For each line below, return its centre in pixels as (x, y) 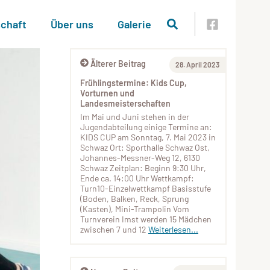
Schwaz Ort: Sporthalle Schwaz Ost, (145, 147)
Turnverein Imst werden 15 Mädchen (146, 219)
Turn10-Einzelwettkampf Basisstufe (146, 188)
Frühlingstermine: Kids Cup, (133, 83)
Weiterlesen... (173, 229)
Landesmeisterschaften (125, 103)
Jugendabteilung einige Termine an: (146, 127)
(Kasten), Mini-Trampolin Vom (135, 209)
